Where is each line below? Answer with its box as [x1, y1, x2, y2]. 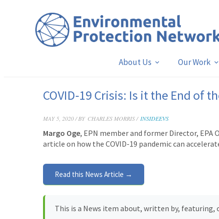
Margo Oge [43, 128, 80, 138]
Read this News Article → [55, 170, 132, 179]
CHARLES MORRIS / [88, 114, 138, 122]
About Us [118, 57, 152, 67]
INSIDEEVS [140, 114, 169, 122]
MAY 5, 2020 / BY [43, 114, 85, 122]
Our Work [177, 57, 211, 67]
